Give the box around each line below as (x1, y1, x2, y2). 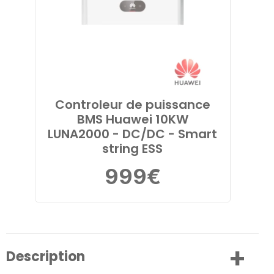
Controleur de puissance (54, 95, 210, 113)
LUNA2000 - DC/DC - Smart (48, 125, 217, 143)
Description (6, 246, 85, 266)
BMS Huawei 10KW (76, 110, 188, 128)
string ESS (102, 139, 163, 157)
